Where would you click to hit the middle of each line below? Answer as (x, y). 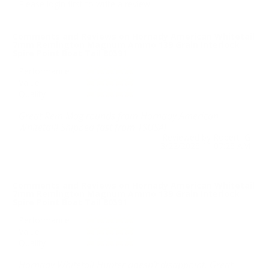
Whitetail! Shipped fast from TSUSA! (92, 128)
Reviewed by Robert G (206, 138)
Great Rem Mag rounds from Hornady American (119, 116)
